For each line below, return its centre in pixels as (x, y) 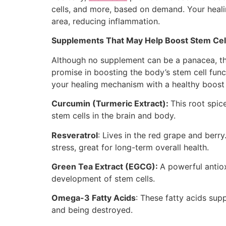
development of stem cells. (103, 178)
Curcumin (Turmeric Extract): (111, 104)
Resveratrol (75, 135)
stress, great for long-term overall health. (130, 147)
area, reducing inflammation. (106, 21)
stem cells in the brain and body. (114, 116)
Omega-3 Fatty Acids (94, 198)
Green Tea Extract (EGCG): (106, 166)
